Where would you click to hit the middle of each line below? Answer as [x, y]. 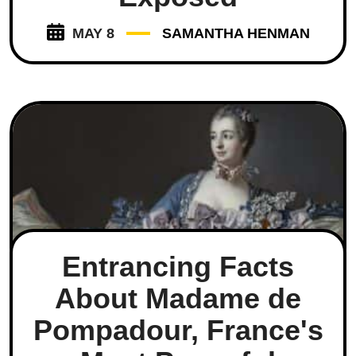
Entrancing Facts [178, 267]
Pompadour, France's [178, 331]
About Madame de [178, 299]
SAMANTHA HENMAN [236, 33]
